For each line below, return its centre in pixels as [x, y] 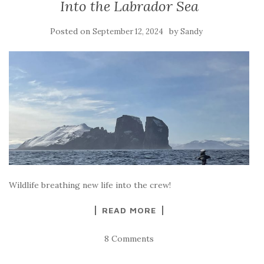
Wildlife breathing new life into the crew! [90, 185]
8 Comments [129, 238]
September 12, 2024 [128, 32]
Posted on [71, 31]
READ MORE [129, 210]
